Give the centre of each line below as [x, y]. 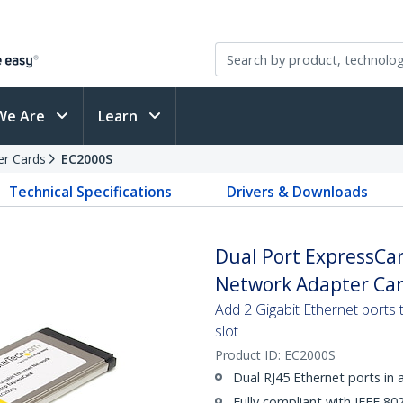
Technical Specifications [91, 192]
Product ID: [250, 355]
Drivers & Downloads [297, 192]
